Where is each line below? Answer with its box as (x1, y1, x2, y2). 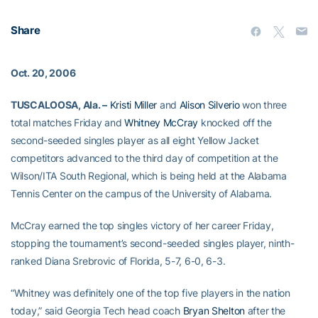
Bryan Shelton (182, 305, 246, 317)
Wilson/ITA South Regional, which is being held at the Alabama (11, 170, 287, 182)
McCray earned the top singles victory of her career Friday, (11, 219, 274, 231)
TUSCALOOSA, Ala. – (11, 99, 107, 111)
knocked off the (198, 116, 272, 128)
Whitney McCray (124, 116, 199, 128)
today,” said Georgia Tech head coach (11, 305, 183, 317)
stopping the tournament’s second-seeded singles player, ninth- (11, 237, 295, 249)
